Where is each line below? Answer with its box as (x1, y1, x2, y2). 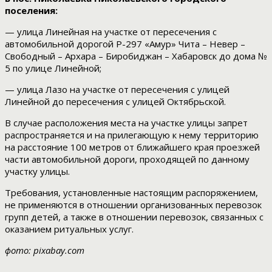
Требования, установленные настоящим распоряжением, (5, 186, 258, 199)
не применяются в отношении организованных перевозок (5, 199, 262, 211)
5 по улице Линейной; (5, 62, 101, 75)
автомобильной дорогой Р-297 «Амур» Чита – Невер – (5, 38, 245, 50)
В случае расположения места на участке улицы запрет (5, 117, 248, 129)
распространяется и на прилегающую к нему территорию (5, 129, 259, 141)
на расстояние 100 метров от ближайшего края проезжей (5, 141, 260, 154)
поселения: (5, 4, 58, 17)
